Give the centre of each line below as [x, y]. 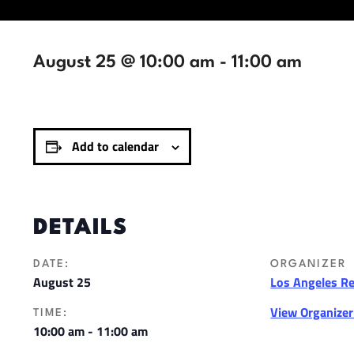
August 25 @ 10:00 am [124, 63]
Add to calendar [115, 147]
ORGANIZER [309, 264]
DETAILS [80, 229]
